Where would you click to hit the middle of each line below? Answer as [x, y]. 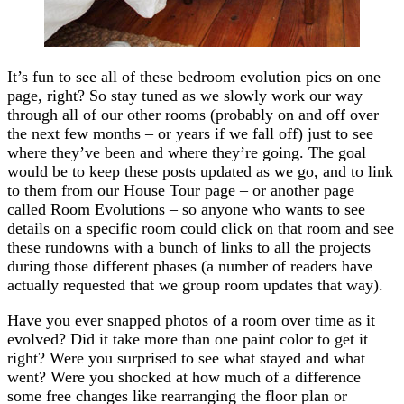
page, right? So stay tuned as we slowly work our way [185, 95]
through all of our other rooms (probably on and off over [193, 114]
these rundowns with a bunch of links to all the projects [189, 247]
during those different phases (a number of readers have [190, 266]
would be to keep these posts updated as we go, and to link [200, 171]
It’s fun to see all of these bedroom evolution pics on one [194, 76]
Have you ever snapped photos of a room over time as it [191, 320]
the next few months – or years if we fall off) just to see [190, 133]
